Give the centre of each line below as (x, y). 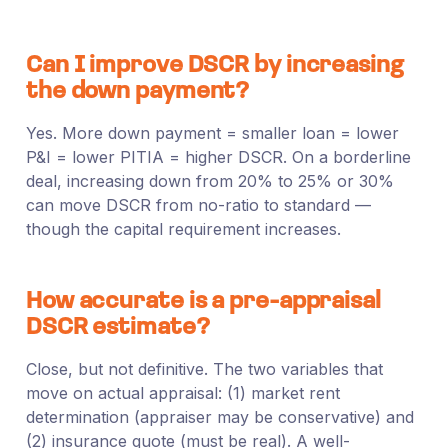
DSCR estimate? (117, 327)
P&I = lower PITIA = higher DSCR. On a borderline (218, 156)
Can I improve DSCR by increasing (214, 65)
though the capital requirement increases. (183, 228)
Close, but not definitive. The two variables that (204, 368)
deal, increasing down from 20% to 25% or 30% (209, 180)
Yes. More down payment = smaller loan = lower (212, 132)
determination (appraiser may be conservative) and (219, 416)
